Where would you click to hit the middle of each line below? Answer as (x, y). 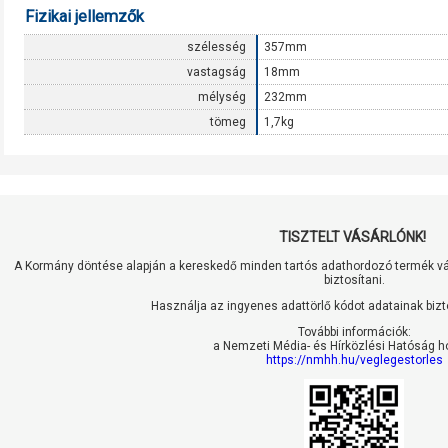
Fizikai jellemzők (84, 16)
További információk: (354, 332)
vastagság (216, 72)
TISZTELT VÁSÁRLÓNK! (354, 237)
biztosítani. (354, 280)
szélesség (216, 47)
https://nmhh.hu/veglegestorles (354, 360)
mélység (222, 97)
